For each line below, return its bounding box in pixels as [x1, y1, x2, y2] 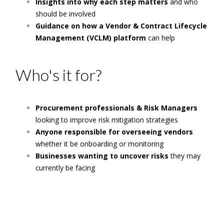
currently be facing [35, 163, 95, 172]
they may [170, 151, 201, 160]
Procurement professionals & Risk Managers [35, 103, 198, 112]
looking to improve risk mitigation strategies [35, 115, 178, 124]
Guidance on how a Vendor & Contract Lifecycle [35, 21, 207, 30]
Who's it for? [15, 65, 102, 84]
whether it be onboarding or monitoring [35, 139, 164, 148]
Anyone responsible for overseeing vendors [35, 127, 193, 136]
